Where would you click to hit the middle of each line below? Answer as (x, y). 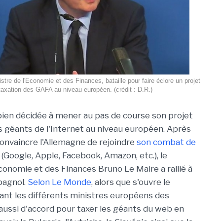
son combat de (166, 142)
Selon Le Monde (59, 182)
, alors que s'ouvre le (131, 182)
